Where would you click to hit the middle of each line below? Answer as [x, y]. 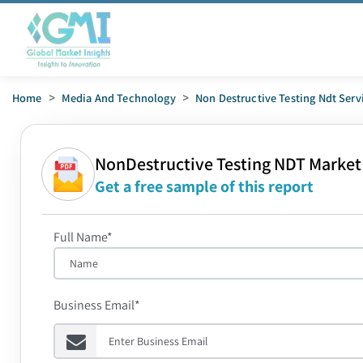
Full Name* [83, 237]
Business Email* [97, 305]
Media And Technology [118, 98]
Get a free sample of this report [204, 186]
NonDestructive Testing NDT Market [228, 164]
